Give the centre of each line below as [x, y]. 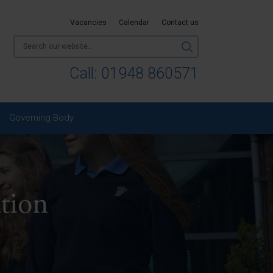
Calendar [134, 23]
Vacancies [88, 23]
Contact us [180, 23]
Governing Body [41, 118]
